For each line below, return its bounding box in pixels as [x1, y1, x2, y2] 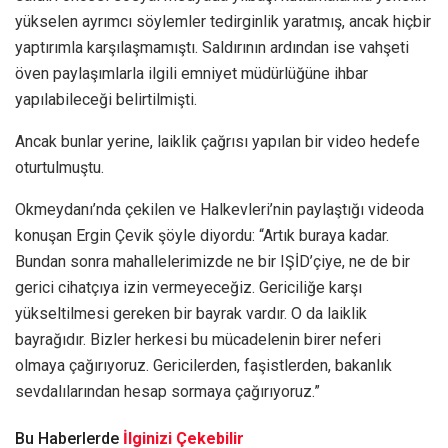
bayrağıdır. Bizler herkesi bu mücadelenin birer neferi [15, 329, 381, 349]
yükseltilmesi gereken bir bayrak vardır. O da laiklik [15, 303, 367, 323]
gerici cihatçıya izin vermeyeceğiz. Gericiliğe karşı [15, 277, 362, 297]
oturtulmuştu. [15, 157, 104, 177]
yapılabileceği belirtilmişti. [15, 89, 197, 109]
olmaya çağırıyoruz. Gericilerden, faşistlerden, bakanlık [15, 355, 392, 375]
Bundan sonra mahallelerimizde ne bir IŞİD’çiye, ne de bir [15, 251, 410, 271]
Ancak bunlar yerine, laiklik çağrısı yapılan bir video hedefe [15, 131, 420, 151]
